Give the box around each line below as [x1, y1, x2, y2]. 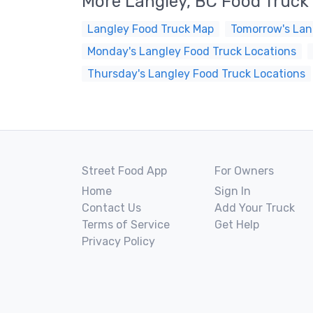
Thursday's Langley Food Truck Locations [87, 67, 305, 80]
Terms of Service [82, 218, 170, 231]
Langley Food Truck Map [87, 22, 214, 36]
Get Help [214, 218, 259, 231]
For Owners [214, 164, 274, 177]
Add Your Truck [214, 201, 295, 214]
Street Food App [82, 164, 167, 177]
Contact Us [82, 201, 141, 214]
